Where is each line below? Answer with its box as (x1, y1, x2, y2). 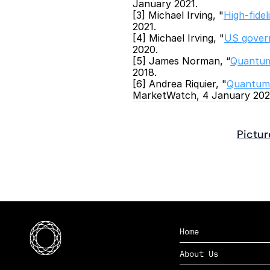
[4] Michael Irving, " (133, 32, 224, 44)
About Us (179, 248, 218, 259)
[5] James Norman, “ (133, 55, 230, 67)
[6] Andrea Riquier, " (133, 78, 227, 90)
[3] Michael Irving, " (133, 9, 224, 21)
